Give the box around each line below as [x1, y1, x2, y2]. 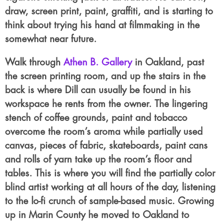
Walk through [5, 57, 63, 67]
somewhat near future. [5, 34, 97, 44]
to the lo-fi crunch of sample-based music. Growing [5, 196, 214, 206]
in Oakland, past [132, 57, 204, 67]
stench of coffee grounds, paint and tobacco [5, 113, 187, 123]
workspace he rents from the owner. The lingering [5, 99, 208, 109]
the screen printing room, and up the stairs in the [5, 71, 206, 81]
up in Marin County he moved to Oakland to [5, 210, 189, 220]
